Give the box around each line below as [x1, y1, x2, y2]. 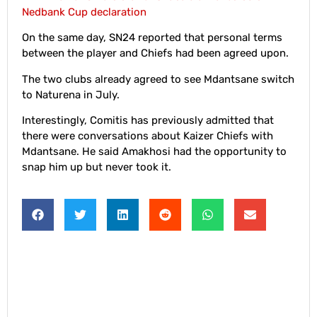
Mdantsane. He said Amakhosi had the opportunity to [22, 145, 287, 158]
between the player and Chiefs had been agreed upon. [22, 47, 289, 60]
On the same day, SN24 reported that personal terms [22, 31, 282, 45]
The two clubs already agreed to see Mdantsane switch [22, 72, 294, 86]
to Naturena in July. [22, 88, 122, 101]
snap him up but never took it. [22, 161, 171, 174]
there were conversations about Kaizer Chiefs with [22, 129, 273, 143]
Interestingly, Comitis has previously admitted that [22, 114, 274, 127]
